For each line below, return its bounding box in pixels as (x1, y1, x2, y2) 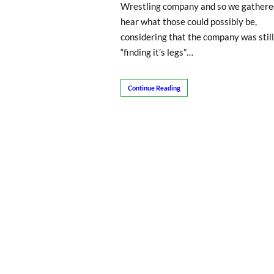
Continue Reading (127, 84, 180, 92)
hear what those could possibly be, (120, 16, 257, 28)
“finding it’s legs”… (120, 46, 193, 58)
